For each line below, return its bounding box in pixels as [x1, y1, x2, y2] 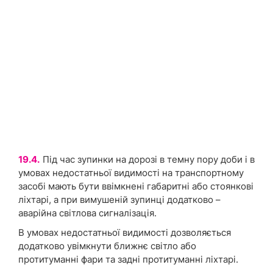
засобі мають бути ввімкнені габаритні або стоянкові [18, 180, 253, 193]
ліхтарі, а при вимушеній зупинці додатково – [18, 194, 221, 206]
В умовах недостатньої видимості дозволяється [18, 227, 231, 239]
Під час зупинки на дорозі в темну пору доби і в [43, 154, 255, 166]
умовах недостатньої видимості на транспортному [18, 167, 244, 179]
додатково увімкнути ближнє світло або [18, 240, 196, 252]
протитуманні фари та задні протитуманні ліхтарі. [18, 253, 238, 266]
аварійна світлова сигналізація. [18, 207, 157, 219]
